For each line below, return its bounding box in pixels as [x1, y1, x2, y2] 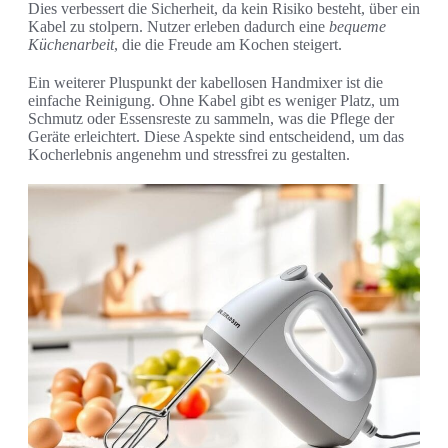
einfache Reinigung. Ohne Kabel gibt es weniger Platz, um [28, 92, 399, 110]
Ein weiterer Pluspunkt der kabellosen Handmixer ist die [28, 74, 383, 92]
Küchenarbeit [28, 36, 114, 54]
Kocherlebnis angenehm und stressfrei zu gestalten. [28, 146, 350, 164]
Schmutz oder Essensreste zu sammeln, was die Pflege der [28, 110, 394, 128]
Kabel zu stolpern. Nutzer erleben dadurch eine [28, 18, 329, 36]
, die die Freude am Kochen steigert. [114, 36, 342, 54]
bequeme [329, 18, 386, 36]
